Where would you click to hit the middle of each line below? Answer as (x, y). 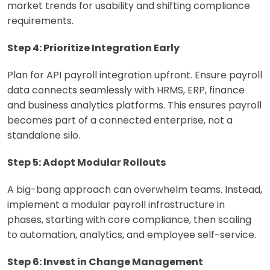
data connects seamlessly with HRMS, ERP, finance (126, 90)
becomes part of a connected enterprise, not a (120, 120)
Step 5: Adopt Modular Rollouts (86, 162)
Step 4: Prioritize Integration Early (93, 48)
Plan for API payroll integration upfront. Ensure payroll (135, 75)
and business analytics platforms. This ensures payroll (134, 105)
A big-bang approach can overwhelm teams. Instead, (135, 189)
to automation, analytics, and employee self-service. (132, 234)
